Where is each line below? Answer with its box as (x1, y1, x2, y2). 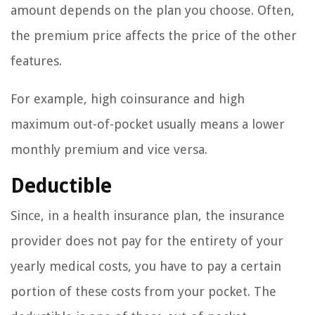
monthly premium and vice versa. (11, 142, 207, 157)
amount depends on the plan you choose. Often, (11, 3, 295, 18)
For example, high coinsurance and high (11, 91, 245, 107)
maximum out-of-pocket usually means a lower (11, 117, 285, 132)
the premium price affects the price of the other (11, 28, 297, 44)
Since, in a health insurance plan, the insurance (11, 208, 285, 224)
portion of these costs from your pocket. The (11, 284, 276, 300)
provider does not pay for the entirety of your (11, 233, 283, 249)
